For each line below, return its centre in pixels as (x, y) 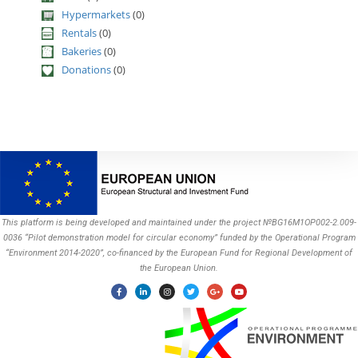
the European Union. (179, 268)
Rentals (80, 32)
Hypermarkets (96, 14)
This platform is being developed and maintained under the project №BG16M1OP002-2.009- (179, 222)
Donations (87, 69)
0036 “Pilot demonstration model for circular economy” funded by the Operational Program (179, 237)
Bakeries (82, 51)
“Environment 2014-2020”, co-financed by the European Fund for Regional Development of (179, 253)
